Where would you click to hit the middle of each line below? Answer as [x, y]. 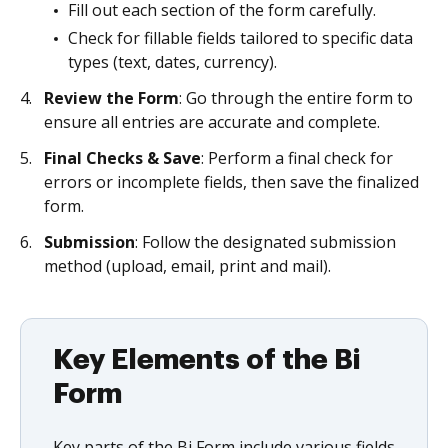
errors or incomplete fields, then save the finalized [231, 182]
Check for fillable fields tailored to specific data [240, 38]
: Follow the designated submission [265, 242]
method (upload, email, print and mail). [187, 266]
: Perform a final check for [297, 158]
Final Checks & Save [122, 158]
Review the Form [111, 98]
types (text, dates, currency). [172, 62]
